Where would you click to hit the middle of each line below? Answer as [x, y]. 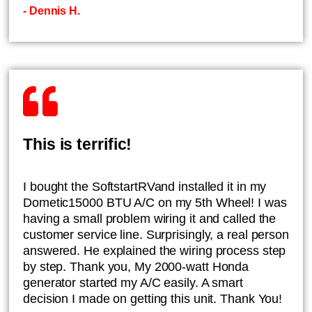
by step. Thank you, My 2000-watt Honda [136, 267]
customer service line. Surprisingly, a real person [156, 235]
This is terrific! [78, 144]
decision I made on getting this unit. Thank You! [153, 299]
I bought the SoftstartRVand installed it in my [145, 187]
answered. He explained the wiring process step [155, 251]
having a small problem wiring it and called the [150, 219]
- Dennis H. [52, 11]
